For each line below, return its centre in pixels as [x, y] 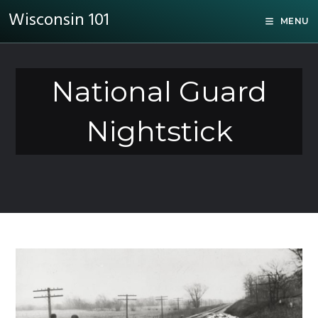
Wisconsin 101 [59, 21]
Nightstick [159, 131]
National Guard [159, 91]
